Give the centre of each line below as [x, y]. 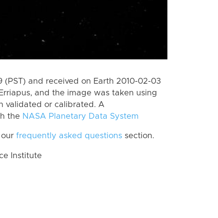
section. [138, 136]
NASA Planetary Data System [81, 116]
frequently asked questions [69, 136]
